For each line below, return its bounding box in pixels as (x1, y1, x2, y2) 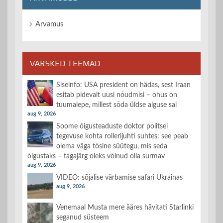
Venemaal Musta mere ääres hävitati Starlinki (56, 204, 194, 211)
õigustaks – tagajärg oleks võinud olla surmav (27, 152, 165, 160)
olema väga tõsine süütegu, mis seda (56, 142, 167, 150)
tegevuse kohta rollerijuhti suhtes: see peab (56, 132, 188, 140)
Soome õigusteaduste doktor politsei (56, 122, 168, 130)
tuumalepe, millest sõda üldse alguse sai (56, 101, 177, 109)
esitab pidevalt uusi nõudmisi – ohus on (56, 91, 177, 99)
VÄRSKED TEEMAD (30, 58, 100, 68)
